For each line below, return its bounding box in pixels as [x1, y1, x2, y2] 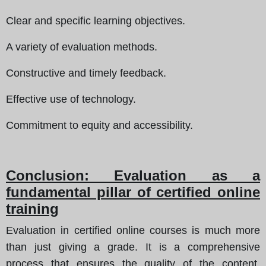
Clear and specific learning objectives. [6, 14, 185, 27]
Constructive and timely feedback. [6, 66, 166, 79]
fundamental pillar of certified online [6, 183, 260, 200]
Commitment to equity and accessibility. [6, 119, 193, 131]
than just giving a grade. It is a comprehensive [6, 240, 260, 253]
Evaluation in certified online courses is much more [6, 224, 260, 236]
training [6, 200, 59, 217]
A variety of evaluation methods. [6, 40, 157, 53]
